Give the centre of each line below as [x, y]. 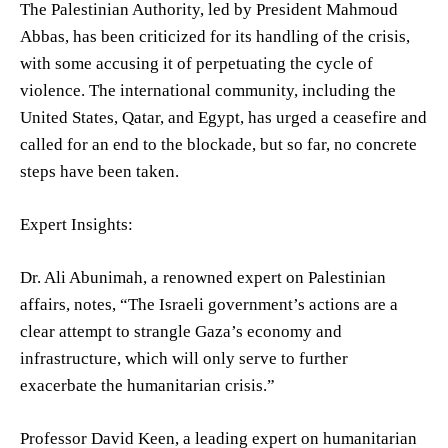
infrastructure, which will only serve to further [184, 358]
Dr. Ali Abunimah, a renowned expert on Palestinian [203, 277]
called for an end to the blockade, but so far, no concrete [218, 144]
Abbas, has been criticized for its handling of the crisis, [215, 36]
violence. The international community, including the [208, 90]
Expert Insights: [76, 224]
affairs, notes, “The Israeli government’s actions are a [209, 304]
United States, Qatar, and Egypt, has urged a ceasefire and [223, 117]
